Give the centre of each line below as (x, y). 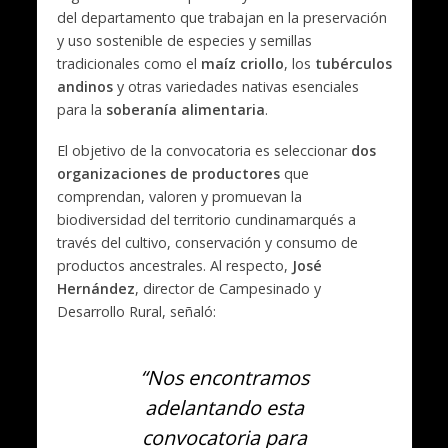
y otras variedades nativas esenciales (235, 87)
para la (81, 110)
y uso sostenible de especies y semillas (184, 41)
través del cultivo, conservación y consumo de (207, 243)
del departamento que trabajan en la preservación (221, 18)
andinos (84, 87)
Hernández (95, 289)
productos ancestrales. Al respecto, (174, 266)
